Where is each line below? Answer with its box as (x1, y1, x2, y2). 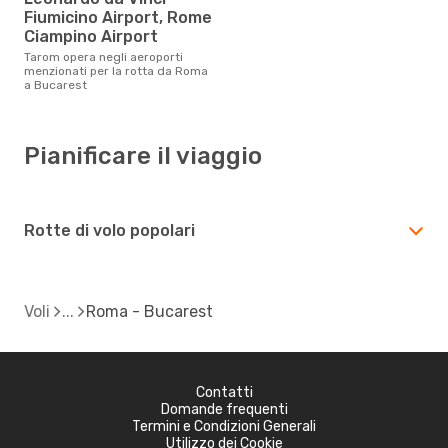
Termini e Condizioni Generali (132, 417, 316, 435)
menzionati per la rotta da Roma (24, 63, 208, 78)
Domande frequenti (160, 400, 288, 418)
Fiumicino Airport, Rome (24, 7, 212, 27)
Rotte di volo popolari (24, 220, 195, 240)
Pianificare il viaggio (24, 141, 262, 170)
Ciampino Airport (24, 26, 158, 46)
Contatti (195, 383, 253, 401)
